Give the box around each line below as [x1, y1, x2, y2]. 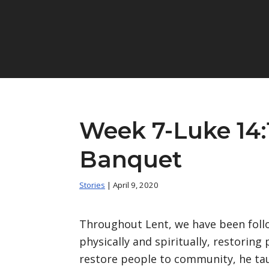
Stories [79, 179, 105, 190]
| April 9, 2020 [105, 179, 159, 190]
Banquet [79, 145, 182, 174]
